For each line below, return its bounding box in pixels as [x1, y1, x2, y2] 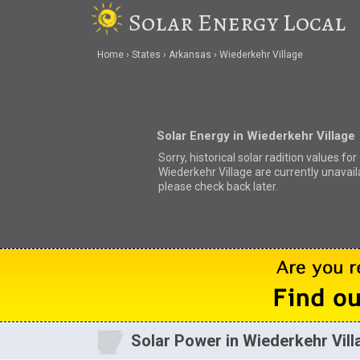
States [131, 49, 161, 61]
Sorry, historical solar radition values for [157, 150, 357, 164]
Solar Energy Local [129, 6, 346, 39]
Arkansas [168, 49, 211, 61]
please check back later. [157, 179, 278, 193]
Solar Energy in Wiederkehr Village [156, 128, 355, 143]
